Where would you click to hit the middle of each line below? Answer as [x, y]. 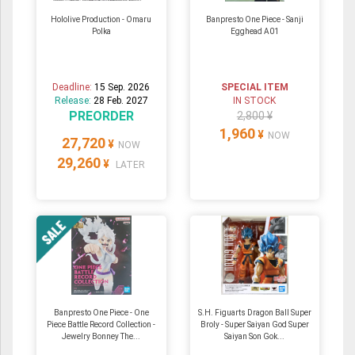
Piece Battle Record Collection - [101, 325]
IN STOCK [255, 101]
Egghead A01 [254, 32]
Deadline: [74, 88]
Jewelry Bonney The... [101, 337]
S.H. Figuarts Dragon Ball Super [254, 313]
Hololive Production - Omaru [101, 20]
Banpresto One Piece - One [101, 313]
